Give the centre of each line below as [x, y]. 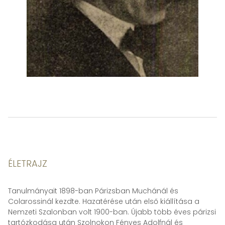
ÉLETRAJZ [28, 163]
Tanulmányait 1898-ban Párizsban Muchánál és [93, 191]
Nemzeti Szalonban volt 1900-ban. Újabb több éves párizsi [112, 212]
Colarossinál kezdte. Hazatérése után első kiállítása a [104, 201]
